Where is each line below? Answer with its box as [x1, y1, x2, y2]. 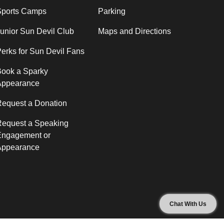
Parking [98, 6, 125, 15]
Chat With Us [169, 200, 206, 207]
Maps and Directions [98, 26, 171, 35]
